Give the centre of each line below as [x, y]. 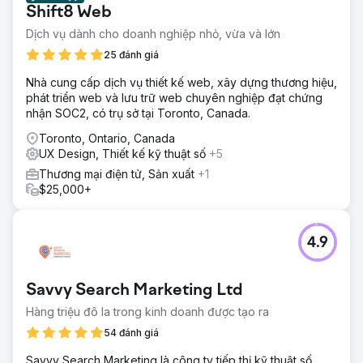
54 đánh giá [131, 332]
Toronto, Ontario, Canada [107, 138]
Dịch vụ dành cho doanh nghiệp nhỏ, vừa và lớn [153, 33]
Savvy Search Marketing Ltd [135, 290]
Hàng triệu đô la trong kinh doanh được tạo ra [147, 311]
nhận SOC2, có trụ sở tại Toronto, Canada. [138, 113]
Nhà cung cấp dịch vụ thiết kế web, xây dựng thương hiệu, [181, 82]
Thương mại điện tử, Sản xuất [118, 173]
